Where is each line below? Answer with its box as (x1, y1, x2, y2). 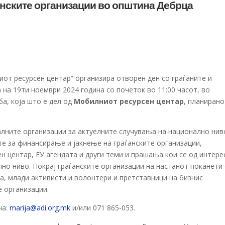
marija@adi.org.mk (10, 203, 71, 212)
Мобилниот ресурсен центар (74, 96, 184, 106)
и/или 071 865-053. (70, 203, 136, 212)
